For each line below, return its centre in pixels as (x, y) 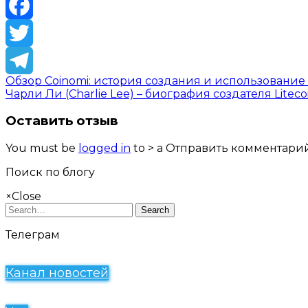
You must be (42, 148)
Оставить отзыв (62, 121)
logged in (104, 148)
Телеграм (33, 235)
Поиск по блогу (50, 173)
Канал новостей (57, 273)
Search (155, 210)
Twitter (25, 60)
